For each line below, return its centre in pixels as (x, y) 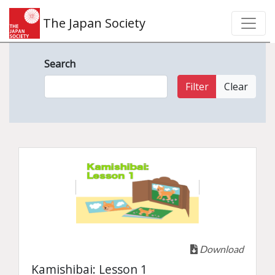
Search (60, 64)
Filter (197, 87)
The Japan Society (93, 23)
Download (221, 249)
